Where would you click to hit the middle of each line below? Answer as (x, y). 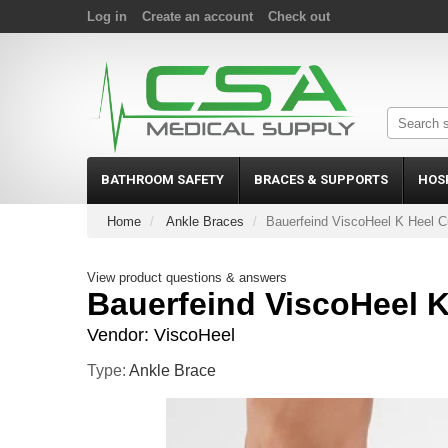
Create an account (197, 16)
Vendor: (120, 334)
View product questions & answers (187, 277)
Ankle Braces (205, 221)
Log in (107, 16)
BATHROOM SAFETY (162, 179)
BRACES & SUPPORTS (321, 179)
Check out (299, 16)
